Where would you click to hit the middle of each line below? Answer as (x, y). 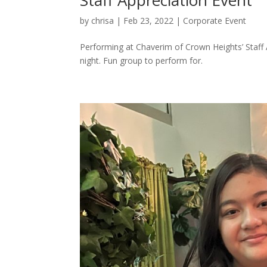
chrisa (103, 20)
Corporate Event (215, 20)
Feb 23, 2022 (149, 20)
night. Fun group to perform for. (142, 60)
